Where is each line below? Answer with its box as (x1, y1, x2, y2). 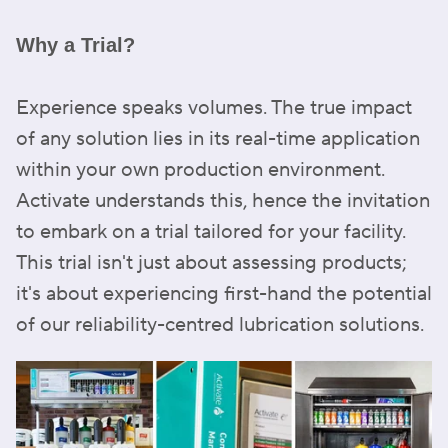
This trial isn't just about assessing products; (16, 250, 407, 276)
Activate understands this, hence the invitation (16, 188, 430, 214)
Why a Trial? (16, 34, 135, 56)
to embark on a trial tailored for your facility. (16, 219, 406, 245)
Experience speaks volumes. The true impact (16, 95, 412, 121)
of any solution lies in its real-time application (16, 126, 420, 152)
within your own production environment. (16, 157, 385, 183)
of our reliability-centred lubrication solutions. (16, 312, 424, 338)
